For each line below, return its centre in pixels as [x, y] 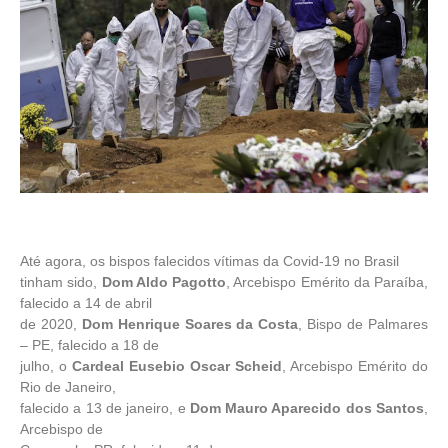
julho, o [46, 365]
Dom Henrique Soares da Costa [190, 323]
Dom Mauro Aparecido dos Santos [307, 407]
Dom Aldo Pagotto [163, 281]
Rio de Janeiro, [68, 386]
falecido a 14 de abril [86, 302]
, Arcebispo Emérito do [355, 365]
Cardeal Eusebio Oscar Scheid [177, 365]
